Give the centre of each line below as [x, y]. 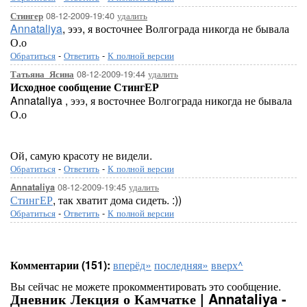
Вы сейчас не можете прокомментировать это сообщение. [146, 286]
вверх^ [227, 265]
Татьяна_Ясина [42, 74]
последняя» [181, 265]
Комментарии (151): [60, 265]
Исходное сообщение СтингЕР [85, 87]
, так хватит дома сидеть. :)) [117, 200]
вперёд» [132, 265]
